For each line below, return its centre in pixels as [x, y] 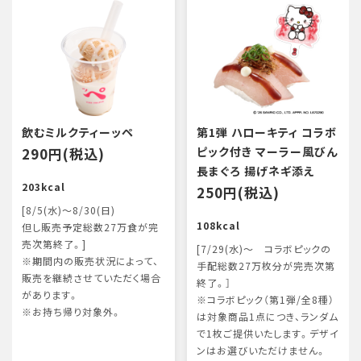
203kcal [44, 187]
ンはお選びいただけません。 [261, 351]
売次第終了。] [54, 244]
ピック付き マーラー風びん [267, 151]
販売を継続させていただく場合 [91, 278]
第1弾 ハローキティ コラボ [266, 132]
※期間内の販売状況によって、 [90, 261]
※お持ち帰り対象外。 [72, 312]
